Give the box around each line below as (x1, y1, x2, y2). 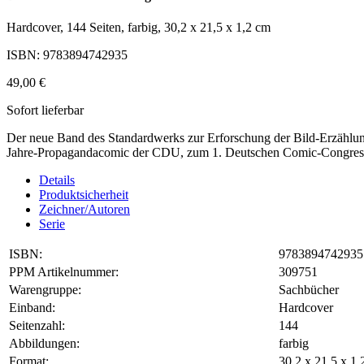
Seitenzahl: (9, 318, 65, 333)
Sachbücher (279, 283, 339, 297)
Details (39, 173, 75, 188)
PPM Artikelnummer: (9, 265, 119, 279)
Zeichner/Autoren (39, 202, 130, 217)
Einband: (9, 301, 55, 315)
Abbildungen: (9, 336, 80, 351)
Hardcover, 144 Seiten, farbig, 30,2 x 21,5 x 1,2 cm (6, 20, 271, 35)
